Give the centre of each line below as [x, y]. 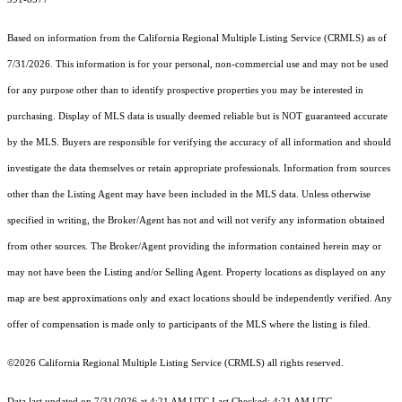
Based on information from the [73, 39]
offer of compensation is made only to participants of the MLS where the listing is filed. [189, 325]
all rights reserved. [304, 363]
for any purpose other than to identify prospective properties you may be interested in [185, 91]
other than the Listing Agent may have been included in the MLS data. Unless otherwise [189, 195]
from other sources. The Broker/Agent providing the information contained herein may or [194, 247]
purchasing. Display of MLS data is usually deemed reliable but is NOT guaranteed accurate [197, 117]
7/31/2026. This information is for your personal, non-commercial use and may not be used [198, 65]
